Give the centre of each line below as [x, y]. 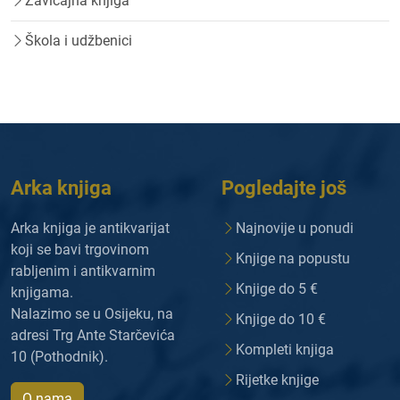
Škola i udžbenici [79, 41]
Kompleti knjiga [285, 350]
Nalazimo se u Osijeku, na [92, 314]
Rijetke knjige [277, 380]
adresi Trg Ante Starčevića [93, 335]
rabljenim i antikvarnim [83, 271]
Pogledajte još [284, 188]
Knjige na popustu [293, 258]
